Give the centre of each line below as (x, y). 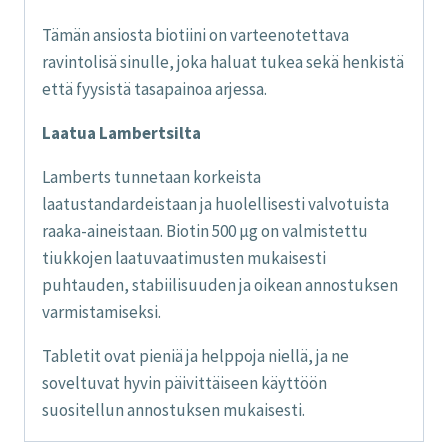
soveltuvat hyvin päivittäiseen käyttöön (184, 382)
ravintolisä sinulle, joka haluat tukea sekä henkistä (223, 61)
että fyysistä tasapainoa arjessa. (154, 88)
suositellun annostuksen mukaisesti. (173, 409)
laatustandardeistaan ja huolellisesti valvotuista (215, 203)
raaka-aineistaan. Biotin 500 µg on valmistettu (205, 230)
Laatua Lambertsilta (121, 132)
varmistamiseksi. (101, 311)
